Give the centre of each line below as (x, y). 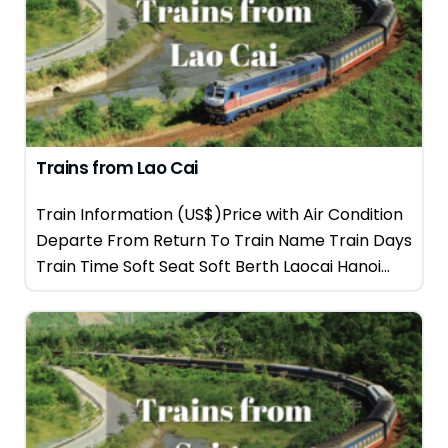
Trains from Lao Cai (117, 168)
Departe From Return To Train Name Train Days (224, 240)
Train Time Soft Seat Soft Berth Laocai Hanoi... (213, 266)
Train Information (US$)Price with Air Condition (219, 214)
